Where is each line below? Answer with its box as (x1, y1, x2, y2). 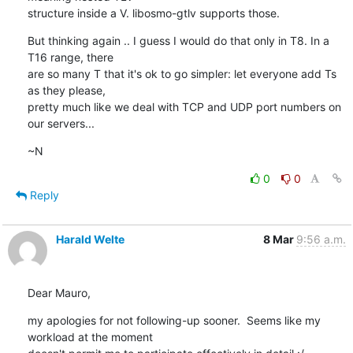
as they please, (27, 83, 106, 97)
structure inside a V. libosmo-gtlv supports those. (27, 6, 280, 20)
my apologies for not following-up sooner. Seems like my (27, 313, 321, 327)
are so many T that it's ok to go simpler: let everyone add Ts (27, 66, 336, 80)
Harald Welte (55, 232, 124, 246)
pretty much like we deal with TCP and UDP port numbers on (27, 99, 341, 113)
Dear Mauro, (27, 285, 91, 299)
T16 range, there (27, 50, 113, 64)
